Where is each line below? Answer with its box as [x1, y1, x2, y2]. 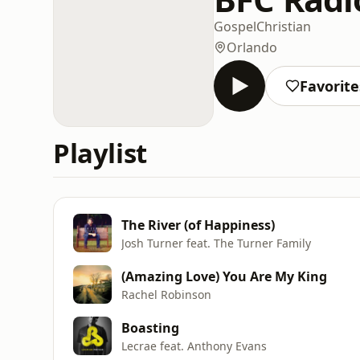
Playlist [53, 135, 147, 171]
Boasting [121, 318, 179, 337]
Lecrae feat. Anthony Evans [121, 337, 267, 354]
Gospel [214, 17, 256, 35]
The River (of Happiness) [121, 215, 275, 234]
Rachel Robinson [121, 286, 211, 302]
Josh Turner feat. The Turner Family [121, 235, 311, 251]
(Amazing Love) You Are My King [121, 267, 327, 285]
